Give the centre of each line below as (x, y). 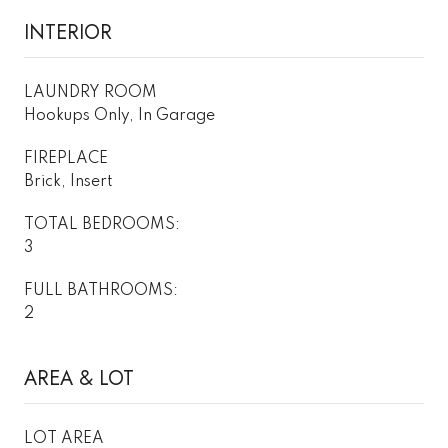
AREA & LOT (79, 378)
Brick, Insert (68, 181)
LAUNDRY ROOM (90, 92)
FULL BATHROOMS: (101, 290)
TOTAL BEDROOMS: (102, 224)
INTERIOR (68, 32)
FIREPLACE (66, 158)
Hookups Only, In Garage (119, 115)
